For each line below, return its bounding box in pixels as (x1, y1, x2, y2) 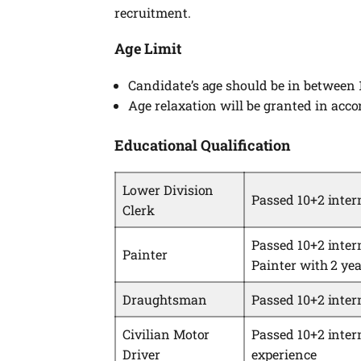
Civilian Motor (122, 326, 210, 343)
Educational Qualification (114, 135, 290, 156)
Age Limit (114, 38, 181, 58)
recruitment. (114, 4, 191, 22)
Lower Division (122, 181, 214, 199)
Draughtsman (122, 291, 207, 309)
